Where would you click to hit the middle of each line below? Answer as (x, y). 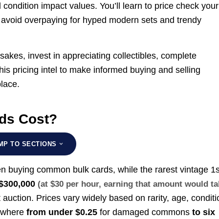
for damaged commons (145, 212)
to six (204, 212)
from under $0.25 (62, 212)
